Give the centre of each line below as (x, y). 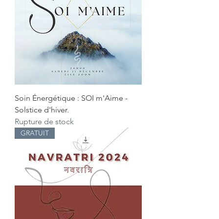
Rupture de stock (44, 121)
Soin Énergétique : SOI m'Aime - (71, 98)
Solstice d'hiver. (42, 109)
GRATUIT (35, 133)
